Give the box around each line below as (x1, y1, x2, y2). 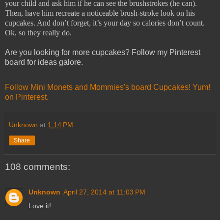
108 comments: (5, 161, 70, 172)
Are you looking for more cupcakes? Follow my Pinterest (5, 48, 200, 57)
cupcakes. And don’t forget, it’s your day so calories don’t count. (5, 19, 205, 27)
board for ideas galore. (5, 58, 83, 67)
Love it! (28, 202, 51, 210)
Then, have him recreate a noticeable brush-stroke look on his (5, 9, 195, 18)
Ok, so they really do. (5, 28, 72, 37)
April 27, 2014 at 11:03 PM (63, 188, 145, 196)
